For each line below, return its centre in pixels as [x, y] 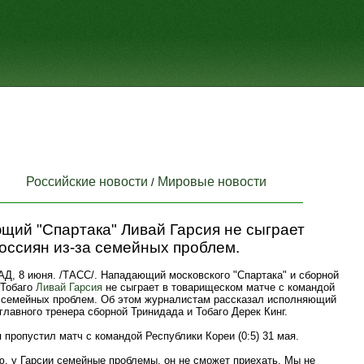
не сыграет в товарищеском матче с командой [219, 287]
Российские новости [87, 182]
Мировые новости [212, 182]
